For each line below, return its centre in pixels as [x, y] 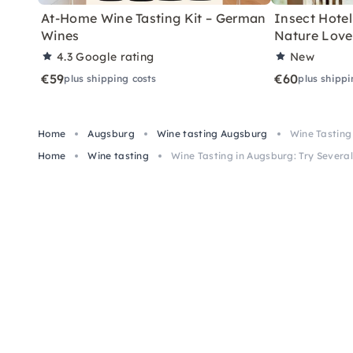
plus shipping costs [110, 78]
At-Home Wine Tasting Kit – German [154, 18]
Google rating [115, 56]
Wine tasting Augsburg [212, 133]
